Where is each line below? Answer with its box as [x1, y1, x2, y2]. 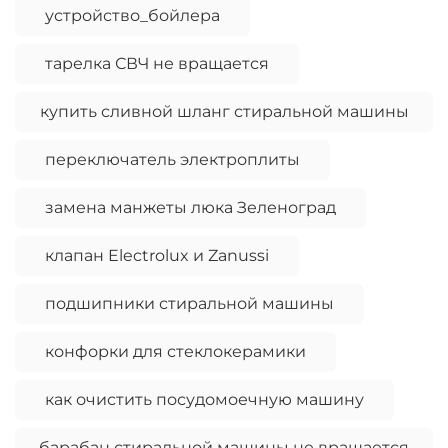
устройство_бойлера [45, 6, 220, 26]
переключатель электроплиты [45, 150, 300, 170]
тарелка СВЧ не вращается [45, 54, 269, 74]
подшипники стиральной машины [45, 294, 334, 314]
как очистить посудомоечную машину [45, 390, 364, 410]
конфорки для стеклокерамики [45, 342, 306, 362]
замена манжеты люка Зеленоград [45, 198, 336, 218]
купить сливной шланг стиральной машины [39, 102, 409, 122]
